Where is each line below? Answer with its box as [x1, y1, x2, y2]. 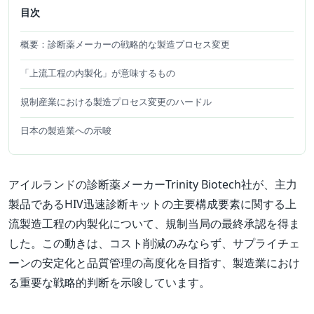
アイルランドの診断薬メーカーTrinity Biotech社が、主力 [8, 177, 297, 193]
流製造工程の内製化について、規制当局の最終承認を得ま [8, 216, 300, 232]
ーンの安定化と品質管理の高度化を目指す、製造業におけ [8, 255, 300, 271]
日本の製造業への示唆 [20, 124, 111, 137]
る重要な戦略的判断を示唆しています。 [8, 275, 210, 291]
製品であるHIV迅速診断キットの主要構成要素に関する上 [8, 196, 296, 212]
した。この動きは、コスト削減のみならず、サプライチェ [8, 235, 300, 252]
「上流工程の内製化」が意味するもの [20, 67, 175, 80]
